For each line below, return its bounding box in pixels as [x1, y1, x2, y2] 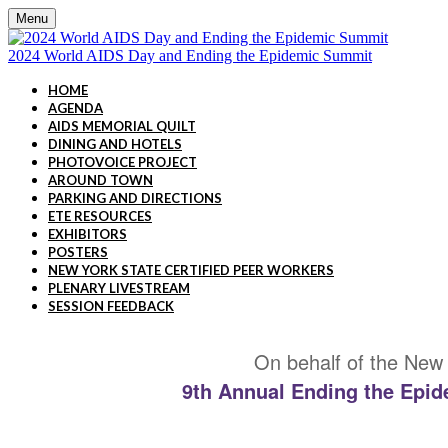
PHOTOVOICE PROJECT [48, 154, 197, 170]
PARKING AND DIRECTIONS [48, 190, 222, 206]
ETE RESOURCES [48, 208, 152, 224]
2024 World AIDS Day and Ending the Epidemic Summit [8, 47, 372, 64]
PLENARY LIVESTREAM [48, 280, 190, 296]
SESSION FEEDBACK [48, 298, 174, 314]
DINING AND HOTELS [48, 136, 182, 152]
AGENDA [48, 100, 103, 116]
